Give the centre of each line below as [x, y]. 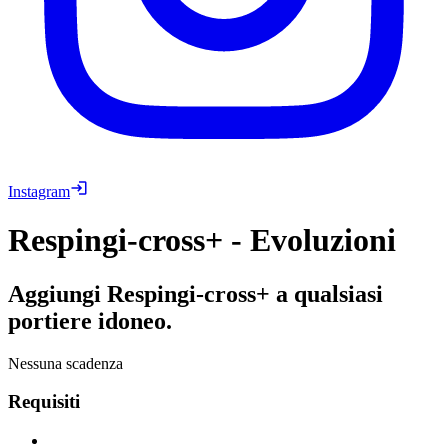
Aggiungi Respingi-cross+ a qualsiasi [195, 293]
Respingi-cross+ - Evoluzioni [202, 240]
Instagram [39, 191]
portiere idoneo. [90, 320]
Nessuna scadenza [65, 363]
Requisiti [44, 402]
